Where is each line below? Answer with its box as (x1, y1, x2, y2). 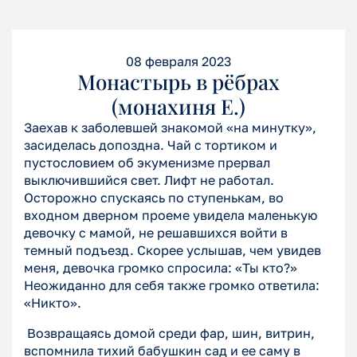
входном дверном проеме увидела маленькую (24, 207, 317, 224)
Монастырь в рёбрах (77, 68, 280, 96)
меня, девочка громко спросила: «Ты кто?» (24, 260, 297, 277)
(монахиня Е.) (112, 92, 245, 121)
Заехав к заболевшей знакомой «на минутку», (24, 120, 316, 136)
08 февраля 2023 (126, 53, 231, 70)
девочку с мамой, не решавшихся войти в (24, 225, 288, 241)
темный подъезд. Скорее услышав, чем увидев (24, 242, 321, 259)
